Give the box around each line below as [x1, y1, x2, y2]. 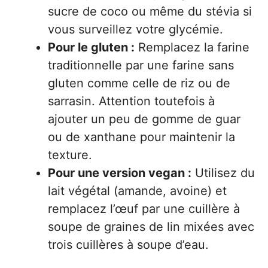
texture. [48, 147, 92, 162]
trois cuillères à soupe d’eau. [48, 237, 209, 252]
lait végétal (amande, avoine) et [48, 183, 227, 198]
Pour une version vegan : [48, 165, 191, 180]
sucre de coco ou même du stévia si [48, 4, 252, 19]
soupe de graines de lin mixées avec [48, 219, 254, 234]
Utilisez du [191, 165, 255, 180]
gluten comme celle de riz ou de [48, 75, 230, 90]
